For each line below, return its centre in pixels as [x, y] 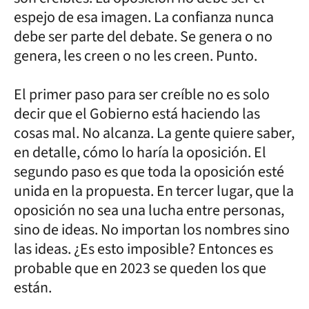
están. [33, 288]
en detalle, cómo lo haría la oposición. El [140, 152]
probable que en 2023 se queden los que [140, 268]
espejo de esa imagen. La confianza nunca [144, 17]
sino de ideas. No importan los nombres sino [152, 230]
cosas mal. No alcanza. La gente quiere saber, [154, 133]
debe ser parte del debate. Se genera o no [143, 37]
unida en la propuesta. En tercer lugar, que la [154, 191]
